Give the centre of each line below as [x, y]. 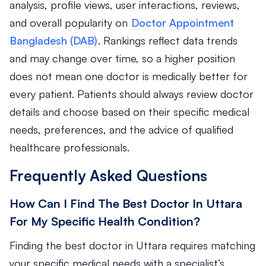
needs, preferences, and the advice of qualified [121, 129]
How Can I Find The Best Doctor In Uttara [126, 203]
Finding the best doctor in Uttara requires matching [132, 245]
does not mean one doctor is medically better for [129, 76]
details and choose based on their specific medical [129, 112]
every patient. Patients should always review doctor [132, 94]
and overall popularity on [70, 23]
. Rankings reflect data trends [168, 40]
